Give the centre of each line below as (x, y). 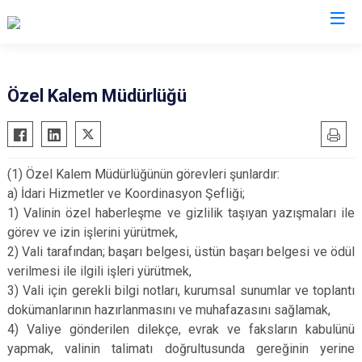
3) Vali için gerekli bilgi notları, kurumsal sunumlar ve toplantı (181, 290)
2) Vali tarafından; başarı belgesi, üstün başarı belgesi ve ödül (181, 252)
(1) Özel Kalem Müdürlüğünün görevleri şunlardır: (143, 174)
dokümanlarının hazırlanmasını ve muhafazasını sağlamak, (169, 310)
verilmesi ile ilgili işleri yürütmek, (99, 271)
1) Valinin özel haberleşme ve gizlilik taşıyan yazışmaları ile (181, 213)
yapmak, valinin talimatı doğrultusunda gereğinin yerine (181, 349)
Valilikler (181, 55)
